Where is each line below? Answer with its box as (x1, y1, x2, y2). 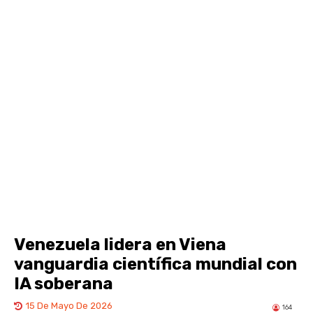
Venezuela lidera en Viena (14, 235, 226, 255)
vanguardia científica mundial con (14, 254, 297, 275)
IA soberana (14, 274, 113, 294)
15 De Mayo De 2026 (26, 300, 112, 312)
